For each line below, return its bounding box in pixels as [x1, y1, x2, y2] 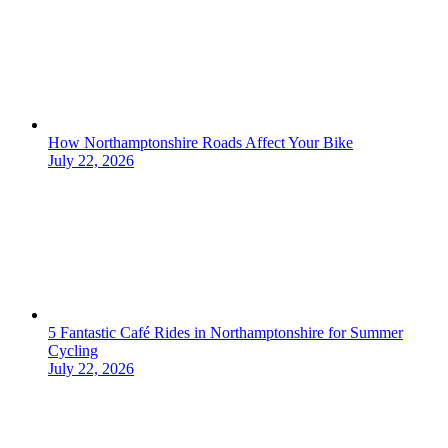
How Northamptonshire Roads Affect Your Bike [48, 134, 353, 152]
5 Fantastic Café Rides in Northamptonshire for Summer [48, 324, 403, 342]
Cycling [48, 342, 98, 360]
